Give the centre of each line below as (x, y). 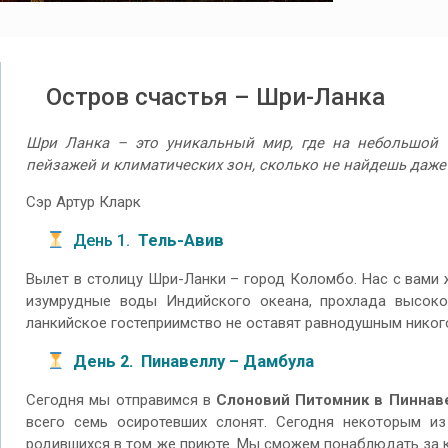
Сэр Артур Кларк (84, 202)
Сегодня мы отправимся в (121, 400)
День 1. (101, 240)
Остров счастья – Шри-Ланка (216, 97)
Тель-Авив (181, 240)
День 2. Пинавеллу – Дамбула (193, 361)
